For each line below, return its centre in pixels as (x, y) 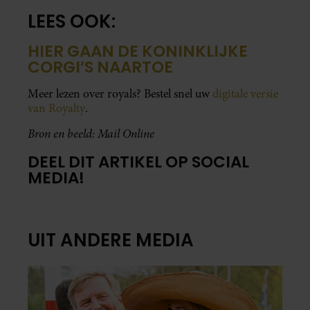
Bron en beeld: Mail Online (91, 133)
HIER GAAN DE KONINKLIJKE (138, 51)
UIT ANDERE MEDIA (111, 240)
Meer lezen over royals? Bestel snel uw (120, 93)
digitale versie (245, 93)
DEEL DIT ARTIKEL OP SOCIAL (138, 162)
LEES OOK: (72, 21)
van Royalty (56, 108)
